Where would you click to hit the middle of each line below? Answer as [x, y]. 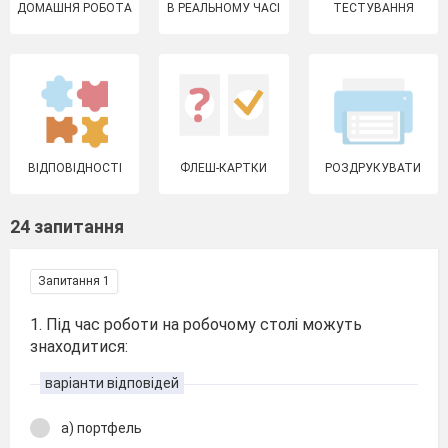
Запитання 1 [74, 281]
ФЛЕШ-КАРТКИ [224, 168]
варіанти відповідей [112, 383]
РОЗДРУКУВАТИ [373, 168]
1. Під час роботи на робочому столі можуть [196, 324]
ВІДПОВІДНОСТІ [74, 168]
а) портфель [101, 428]
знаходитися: [79, 346]
